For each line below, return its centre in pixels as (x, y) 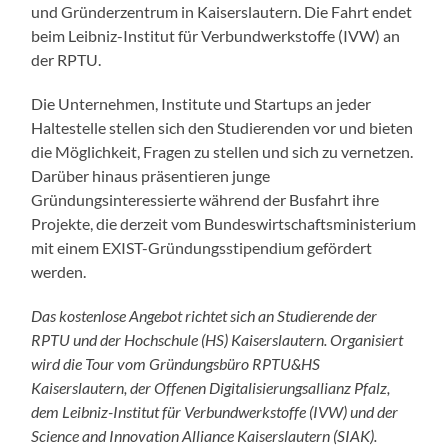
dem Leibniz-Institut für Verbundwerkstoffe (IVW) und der (215, 412)
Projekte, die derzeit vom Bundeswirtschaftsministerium (224, 224)
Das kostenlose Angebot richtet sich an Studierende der (204, 316)
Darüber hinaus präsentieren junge (151, 176)
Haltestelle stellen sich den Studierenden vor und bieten (222, 128)
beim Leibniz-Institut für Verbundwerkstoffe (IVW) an (216, 36)
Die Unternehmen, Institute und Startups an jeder (201, 104)
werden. (62, 272)
